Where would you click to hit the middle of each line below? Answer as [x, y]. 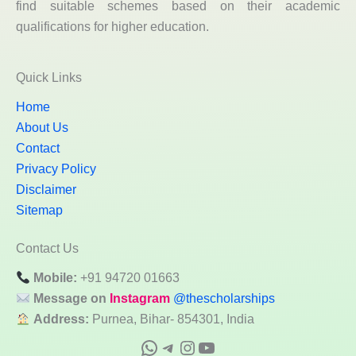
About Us [42, 128]
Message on [72, 298]
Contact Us [47, 248]
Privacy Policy [56, 169]
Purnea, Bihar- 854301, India [172, 319]
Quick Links [49, 77]
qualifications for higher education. [112, 26]
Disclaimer [46, 190]
